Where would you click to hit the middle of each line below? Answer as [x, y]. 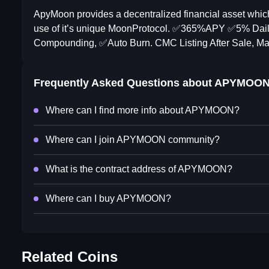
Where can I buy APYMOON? [108, 199]
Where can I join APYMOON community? [133, 140]
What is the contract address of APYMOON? [139, 169]
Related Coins [70, 257]
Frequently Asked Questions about [124, 83]
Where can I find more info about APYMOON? [143, 110]
